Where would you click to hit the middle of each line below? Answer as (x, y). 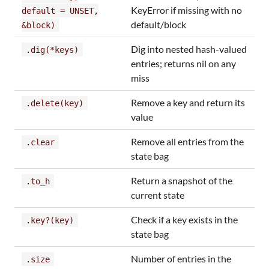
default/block (159, 24)
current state (158, 195)
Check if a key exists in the (184, 219)
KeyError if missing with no (186, 10)
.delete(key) (55, 103)
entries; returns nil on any (183, 63)
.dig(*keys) (52, 50)
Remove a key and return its (188, 102)
